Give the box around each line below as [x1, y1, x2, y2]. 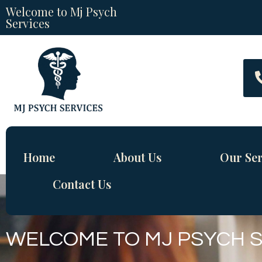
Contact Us [53, 176, 111, 192]
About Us [113, 149, 161, 166]
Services [6, 15, 50, 31]
